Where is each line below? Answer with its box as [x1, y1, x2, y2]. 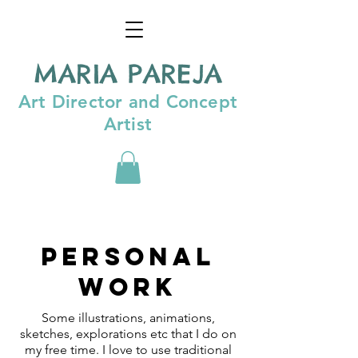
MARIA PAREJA [33, 58, 223, 90]
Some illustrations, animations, [41, 309, 215, 325]
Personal [40, 241, 216, 272]
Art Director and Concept [18, 91, 238, 113]
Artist [103, 113, 153, 135]
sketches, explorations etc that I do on [19, 325, 237, 341]
